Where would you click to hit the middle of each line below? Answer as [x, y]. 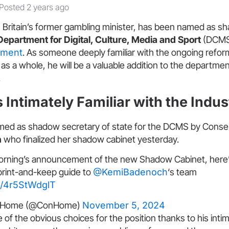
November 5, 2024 [124, 205]
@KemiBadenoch [130, 172]
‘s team [182, 172]
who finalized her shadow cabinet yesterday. [90, 139]
